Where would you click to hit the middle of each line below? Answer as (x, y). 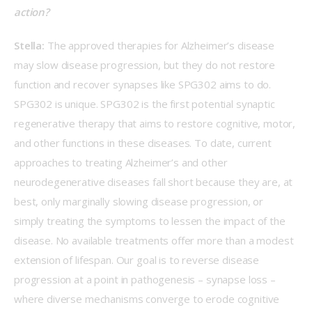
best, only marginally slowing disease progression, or (140, 201)
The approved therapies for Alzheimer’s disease (161, 45)
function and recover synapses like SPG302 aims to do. (144, 84)
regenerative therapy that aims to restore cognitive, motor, (156, 123)
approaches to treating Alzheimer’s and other (122, 162)
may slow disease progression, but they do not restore (146, 64)
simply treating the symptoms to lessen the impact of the (151, 220)
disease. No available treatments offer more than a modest (155, 240)
